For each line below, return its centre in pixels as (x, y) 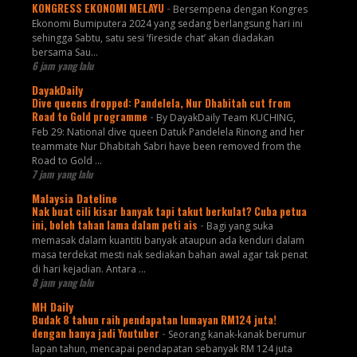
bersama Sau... (65, 53)
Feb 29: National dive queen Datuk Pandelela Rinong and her (168, 132)
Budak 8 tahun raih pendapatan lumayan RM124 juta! (154, 320)
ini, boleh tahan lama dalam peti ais (116, 225)
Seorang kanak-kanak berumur (237, 335)
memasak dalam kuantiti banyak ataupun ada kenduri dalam (168, 241)
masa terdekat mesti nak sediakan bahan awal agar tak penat (169, 255)
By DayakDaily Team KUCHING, (226, 118)
